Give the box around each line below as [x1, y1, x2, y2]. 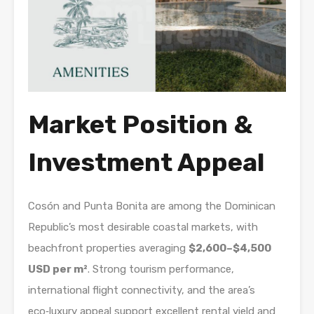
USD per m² [28, 263, 88, 276]
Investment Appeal [28, 147, 264, 178]
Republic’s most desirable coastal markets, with [28, 221, 258, 234]
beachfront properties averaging [28, 242, 189, 255]
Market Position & [28, 109, 252, 140]
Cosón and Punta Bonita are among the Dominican [28, 200, 275, 213]
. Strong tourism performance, [88, 263, 234, 276]
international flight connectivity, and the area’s [28, 284, 255, 297]
